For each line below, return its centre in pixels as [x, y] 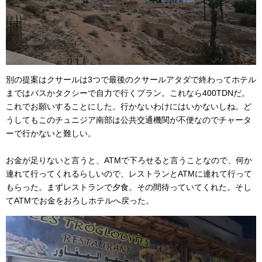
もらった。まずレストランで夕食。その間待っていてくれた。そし [129, 187]
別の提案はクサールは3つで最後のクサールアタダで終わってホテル [131, 79]
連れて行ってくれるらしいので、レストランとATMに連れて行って [129, 173]
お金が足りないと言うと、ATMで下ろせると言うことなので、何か [129, 160]
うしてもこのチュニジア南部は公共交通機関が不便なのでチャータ [129, 120]
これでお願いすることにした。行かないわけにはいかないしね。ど [129, 106]
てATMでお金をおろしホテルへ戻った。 [80, 200]
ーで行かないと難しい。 [51, 133]
